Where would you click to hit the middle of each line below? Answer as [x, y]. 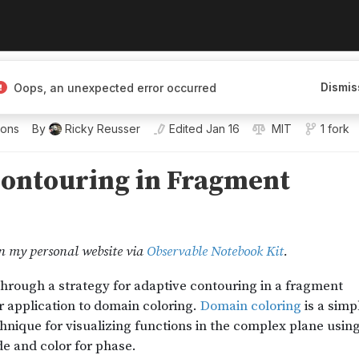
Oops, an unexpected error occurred [115, 87]
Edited [186, 129]
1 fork [335, 129]
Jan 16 [223, 129]
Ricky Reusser [103, 129]
